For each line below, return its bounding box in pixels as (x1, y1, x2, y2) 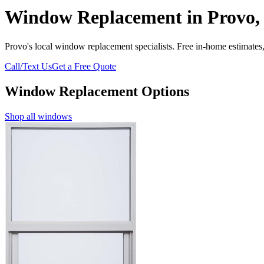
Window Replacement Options (5, 83, 189, 99)
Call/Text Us (5, 61, 52, 71)
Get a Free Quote (52, 61, 116, 71)
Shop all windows (5, 111, 72, 121)
